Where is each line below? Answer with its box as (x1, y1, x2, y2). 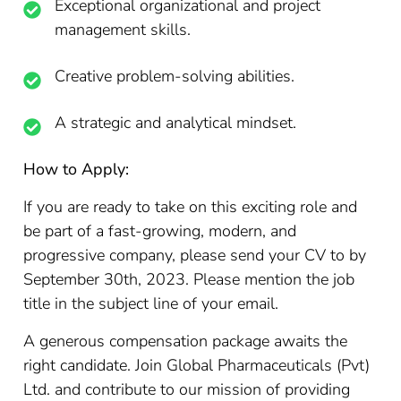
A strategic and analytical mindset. (55, 112, 297, 133)
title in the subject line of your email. (23, 293, 279, 314)
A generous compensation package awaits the (23, 330, 348, 352)
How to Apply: (23, 158, 130, 180)
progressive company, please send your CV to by (23, 244, 367, 266)
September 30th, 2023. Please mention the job (23, 269, 355, 290)
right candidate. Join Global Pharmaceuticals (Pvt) (23, 354, 371, 376)
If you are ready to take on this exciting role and (23, 196, 358, 218)
